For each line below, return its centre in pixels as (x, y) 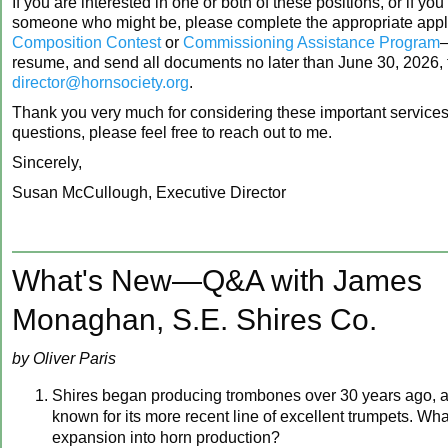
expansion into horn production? (168, 437)
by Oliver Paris (64, 358)
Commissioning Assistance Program (311, 42)
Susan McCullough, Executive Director (149, 192)
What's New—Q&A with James (217, 280)
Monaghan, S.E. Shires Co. (194, 319)
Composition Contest (86, 42)
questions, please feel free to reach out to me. (172, 132)
